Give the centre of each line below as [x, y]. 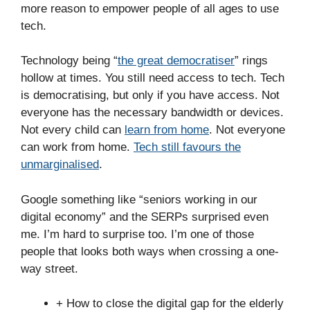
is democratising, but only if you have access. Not [150, 95]
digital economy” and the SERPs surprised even [145, 217]
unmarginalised [60, 164]
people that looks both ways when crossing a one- [150, 251]
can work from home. [77, 147]
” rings [251, 61]
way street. [49, 268]
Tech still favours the [187, 147]
